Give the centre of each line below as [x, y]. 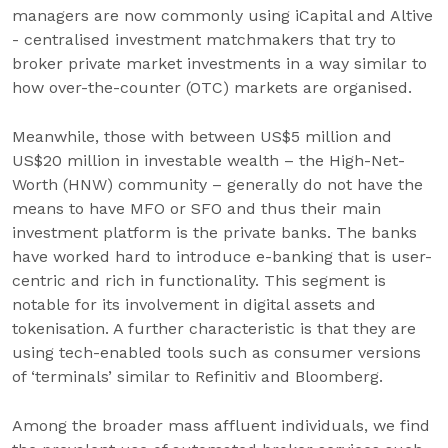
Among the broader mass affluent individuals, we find [221, 425]
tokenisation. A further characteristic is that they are [214, 328]
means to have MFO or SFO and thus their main [196, 208]
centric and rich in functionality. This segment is [199, 280]
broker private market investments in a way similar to [219, 63]
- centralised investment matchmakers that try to [204, 39]
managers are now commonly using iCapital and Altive [222, 15]
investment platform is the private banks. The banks [214, 232]
